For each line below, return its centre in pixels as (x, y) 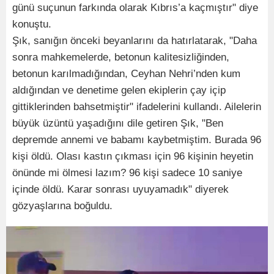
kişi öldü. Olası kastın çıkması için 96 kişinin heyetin (133, 156)
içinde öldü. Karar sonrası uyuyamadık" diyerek (120, 189)
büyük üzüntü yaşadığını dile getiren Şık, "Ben (118, 123)
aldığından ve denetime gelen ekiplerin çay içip (119, 90)
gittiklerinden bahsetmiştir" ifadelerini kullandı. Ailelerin (137, 106)
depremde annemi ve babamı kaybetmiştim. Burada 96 (137, 139)
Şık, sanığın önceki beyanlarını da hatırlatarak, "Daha (135, 40)
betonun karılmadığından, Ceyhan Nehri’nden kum (126, 73)
